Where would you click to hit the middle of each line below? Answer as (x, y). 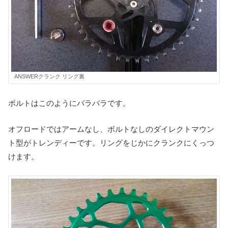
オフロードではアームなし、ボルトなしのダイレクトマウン (111, 129)
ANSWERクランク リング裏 (49, 76)
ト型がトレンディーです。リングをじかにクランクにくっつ (111, 142)
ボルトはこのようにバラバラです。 (69, 103)
